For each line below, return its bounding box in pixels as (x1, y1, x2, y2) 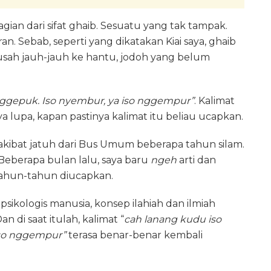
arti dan (177, 154, 216, 166)
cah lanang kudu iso (124, 213, 221, 225)
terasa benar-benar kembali (66, 229, 203, 241)
